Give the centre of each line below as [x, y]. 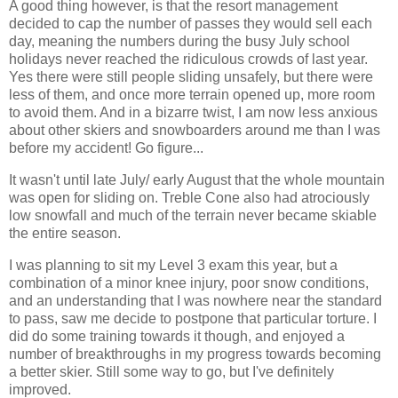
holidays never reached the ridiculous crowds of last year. [188, 60]
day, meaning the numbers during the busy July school [179, 42]
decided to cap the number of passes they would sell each [191, 24]
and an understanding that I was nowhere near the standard [195, 300]
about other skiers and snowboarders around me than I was [195, 131]
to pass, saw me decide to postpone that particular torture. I [193, 318]
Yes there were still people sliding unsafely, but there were [191, 77]
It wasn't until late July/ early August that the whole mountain [197, 179]
